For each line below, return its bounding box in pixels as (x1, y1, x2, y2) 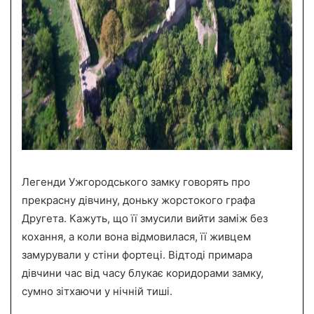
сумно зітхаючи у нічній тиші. (22, 284, 172, 298)
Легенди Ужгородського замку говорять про (22, 175, 250, 189)
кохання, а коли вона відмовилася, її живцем (22, 229, 251, 243)
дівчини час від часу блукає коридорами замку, (22, 266, 264, 280)
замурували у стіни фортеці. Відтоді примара (22, 247, 252, 261)
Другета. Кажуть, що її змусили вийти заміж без (22, 211, 268, 225)
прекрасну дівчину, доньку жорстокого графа (22, 193, 255, 207)
